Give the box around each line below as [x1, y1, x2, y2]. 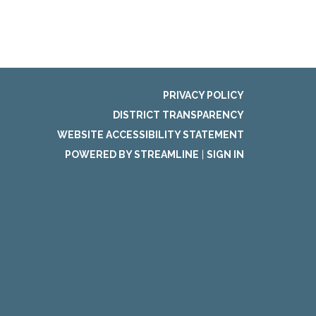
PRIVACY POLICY [163, 90, 244, 101]
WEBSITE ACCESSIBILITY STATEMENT [57, 129, 244, 140]
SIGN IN [207, 149, 244, 160]
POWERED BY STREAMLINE [65, 149, 199, 160]
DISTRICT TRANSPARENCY [113, 109, 244, 121]
